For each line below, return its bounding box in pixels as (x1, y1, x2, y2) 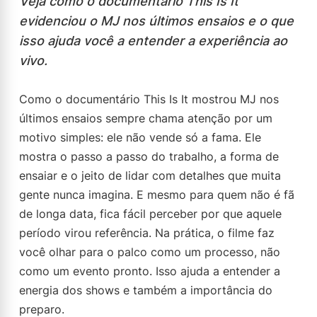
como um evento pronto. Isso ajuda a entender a (19, 264, 280, 278)
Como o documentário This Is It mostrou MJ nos (19, 92, 279, 106)
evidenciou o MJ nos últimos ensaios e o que (19, 13, 294, 28)
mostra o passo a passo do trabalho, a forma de (19, 149, 279, 163)
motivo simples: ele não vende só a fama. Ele (19, 130, 261, 144)
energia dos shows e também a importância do (19, 283, 272, 297)
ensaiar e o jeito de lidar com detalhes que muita (19, 168, 281, 183)
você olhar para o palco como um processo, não (19, 245, 280, 259)
